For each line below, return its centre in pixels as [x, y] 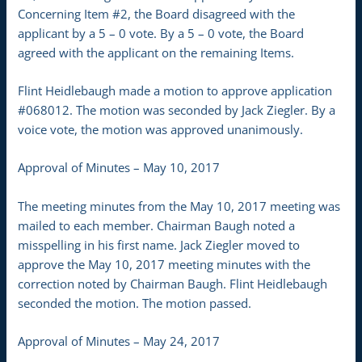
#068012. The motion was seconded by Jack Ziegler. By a [177, 109]
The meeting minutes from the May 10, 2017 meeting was [179, 206]
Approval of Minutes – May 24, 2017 [119, 341]
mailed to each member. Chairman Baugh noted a [157, 225]
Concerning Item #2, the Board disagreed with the [157, 13]
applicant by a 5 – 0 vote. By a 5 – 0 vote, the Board [161, 33]
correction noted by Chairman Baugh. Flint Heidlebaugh [173, 283]
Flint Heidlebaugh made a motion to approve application [175, 90]
